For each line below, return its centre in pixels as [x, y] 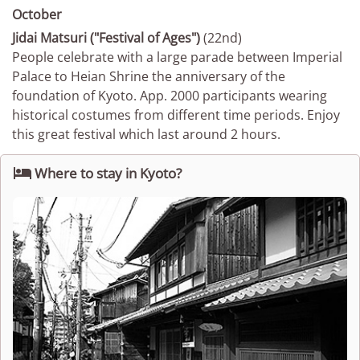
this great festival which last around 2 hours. [146, 134]
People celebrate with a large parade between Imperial [177, 57]
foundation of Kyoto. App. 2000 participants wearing [170, 95]
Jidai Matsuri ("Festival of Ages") [106, 37]
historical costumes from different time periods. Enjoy [176, 115]
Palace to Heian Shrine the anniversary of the [149, 76]
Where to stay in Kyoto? [108, 173]
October [37, 14]
